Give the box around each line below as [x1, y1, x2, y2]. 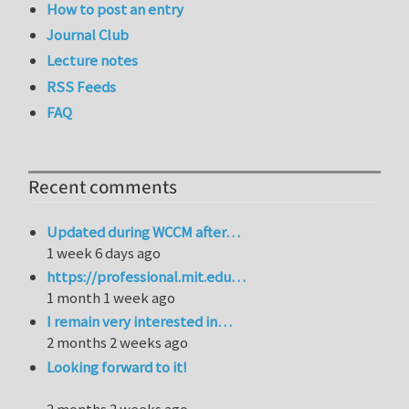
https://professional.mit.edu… [47, 266, 246, 287]
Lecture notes [47, 50, 139, 71]
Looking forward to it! [47, 356, 188, 377]
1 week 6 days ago [47, 242, 162, 263]
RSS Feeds [47, 76, 117, 97]
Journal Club [47, 25, 130, 46]
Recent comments [28, 174, 177, 202]
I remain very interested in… [47, 311, 233, 332]
